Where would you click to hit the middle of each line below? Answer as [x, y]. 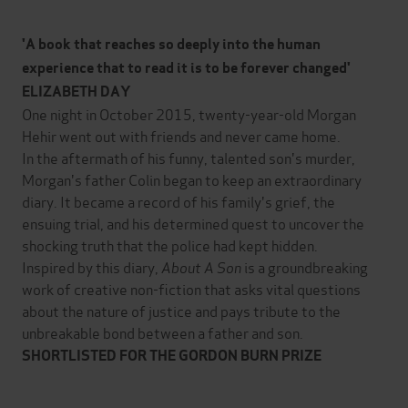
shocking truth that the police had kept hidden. [170, 244]
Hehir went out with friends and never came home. [181, 135]
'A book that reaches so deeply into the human [171, 44]
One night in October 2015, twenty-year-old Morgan [189, 113]
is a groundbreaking [305, 266]
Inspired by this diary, [92, 266]
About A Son [201, 266]
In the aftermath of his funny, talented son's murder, [189, 157]
